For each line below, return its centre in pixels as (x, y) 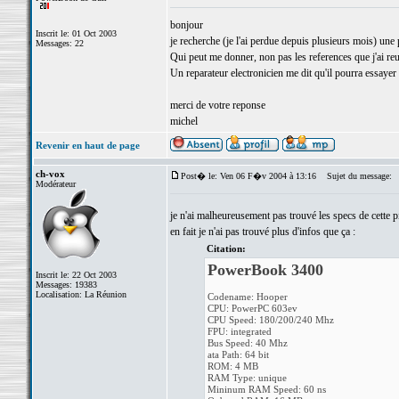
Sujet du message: (355, 176)
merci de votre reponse (217, 105)
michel (183, 121)
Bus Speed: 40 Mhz (248, 343)
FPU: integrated (240, 331)
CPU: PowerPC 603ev (252, 308)
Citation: (226, 248)
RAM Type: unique (247, 378)
